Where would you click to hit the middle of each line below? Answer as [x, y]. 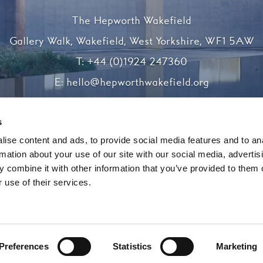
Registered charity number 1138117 [131, 160]
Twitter [143, 114]
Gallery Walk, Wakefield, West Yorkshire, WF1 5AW [131, 42]
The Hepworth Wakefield [131, 21]
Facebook [122, 114]
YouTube [201, 114]
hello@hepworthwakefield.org [138, 83]
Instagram [179, 114]
